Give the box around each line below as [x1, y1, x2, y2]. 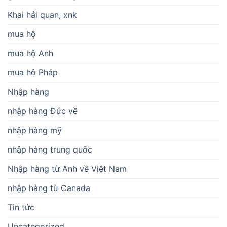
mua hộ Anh [8, 48, 53, 58]
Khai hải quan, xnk [8, 9, 77, 20]
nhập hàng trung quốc [8, 144, 92, 155]
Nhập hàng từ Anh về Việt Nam [8, 163, 127, 174]
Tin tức [8, 202, 34, 212]
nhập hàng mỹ [8, 125, 62, 135]
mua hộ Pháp [8, 67, 58, 78]
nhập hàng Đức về [8, 105, 78, 116]
